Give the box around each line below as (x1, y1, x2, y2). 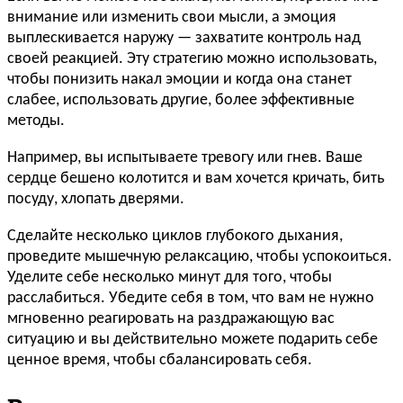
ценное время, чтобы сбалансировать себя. (7, 352, 312, 370)
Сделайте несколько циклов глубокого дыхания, (7, 228, 343, 246)
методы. (7, 112, 65, 130)
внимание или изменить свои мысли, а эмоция (7, 9, 336, 27)
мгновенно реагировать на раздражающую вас (7, 310, 335, 328)
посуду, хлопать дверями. (7, 191, 184, 209)
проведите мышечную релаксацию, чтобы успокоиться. (7, 248, 392, 266)
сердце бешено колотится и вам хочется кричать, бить (7, 170, 384, 188)
